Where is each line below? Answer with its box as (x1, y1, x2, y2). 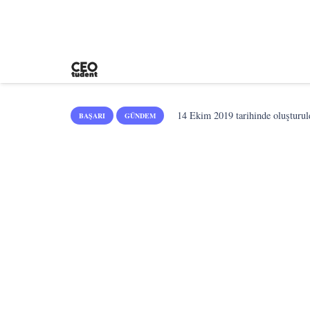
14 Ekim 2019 (177, 109, 234, 122)
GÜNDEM (125, 111, 156, 120)
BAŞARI (79, 111, 105, 120)
